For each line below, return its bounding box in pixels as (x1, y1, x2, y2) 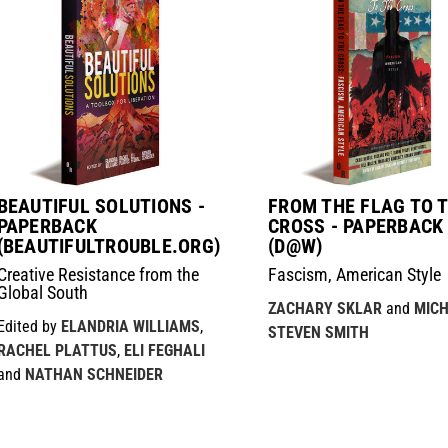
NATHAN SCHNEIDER (24, 364, 163, 384)
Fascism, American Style (268, 263, 442, 285)
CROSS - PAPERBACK (268, 213, 444, 238)
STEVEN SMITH (268, 322, 370, 342)
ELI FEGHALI (123, 340, 205, 360)
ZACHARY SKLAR (268, 298, 383, 318)
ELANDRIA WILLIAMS (60, 316, 200, 336)
